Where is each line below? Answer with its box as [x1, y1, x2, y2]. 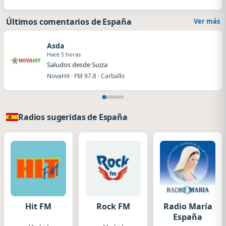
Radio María [163, 201, 212, 212]
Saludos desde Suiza [47, 60, 107, 69]
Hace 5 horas [47, 50, 81, 58]
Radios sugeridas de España [18, 111, 128, 123]
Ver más [194, 17, 220, 26]
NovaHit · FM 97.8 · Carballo [47, 71, 125, 80]
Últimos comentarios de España [6, 16, 132, 27]
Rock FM [96, 201, 130, 212]
